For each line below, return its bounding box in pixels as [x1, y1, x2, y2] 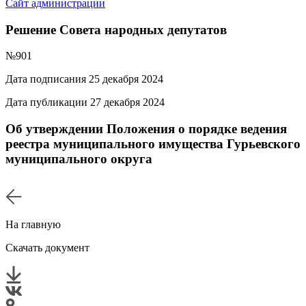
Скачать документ [5, 242, 89, 254]
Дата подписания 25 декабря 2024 [5, 73, 163, 85]
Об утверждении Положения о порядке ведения [5, 122, 287, 137]
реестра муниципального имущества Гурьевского [5, 137, 301, 152]
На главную [5, 219, 61, 231]
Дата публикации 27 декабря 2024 [5, 96, 165, 109]
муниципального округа [5, 152, 152, 167]
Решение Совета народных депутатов [5, 22, 227, 37]
